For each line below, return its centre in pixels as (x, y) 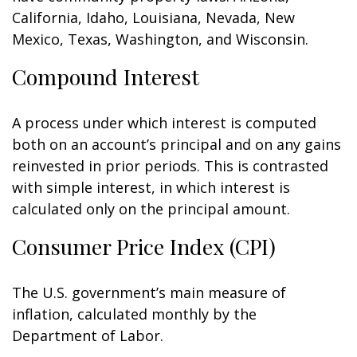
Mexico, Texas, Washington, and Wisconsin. (160, 39)
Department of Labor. (88, 335)
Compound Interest (106, 76)
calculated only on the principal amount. (151, 209)
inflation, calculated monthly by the (134, 314)
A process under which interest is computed (164, 123)
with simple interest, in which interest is (151, 187)
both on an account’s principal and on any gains (177, 144)
